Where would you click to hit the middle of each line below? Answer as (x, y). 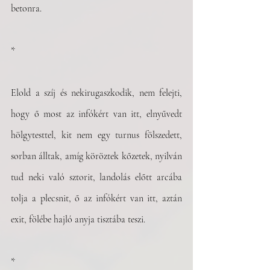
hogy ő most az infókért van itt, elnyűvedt (96, 114)
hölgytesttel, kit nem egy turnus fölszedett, (96, 135)
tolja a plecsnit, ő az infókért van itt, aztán (96, 198)
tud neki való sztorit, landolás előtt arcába (96, 177)
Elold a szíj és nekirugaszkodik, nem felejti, (96, 93)
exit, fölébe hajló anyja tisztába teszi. (78, 219)
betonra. (26, 8)
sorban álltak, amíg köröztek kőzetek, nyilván (96, 156)
